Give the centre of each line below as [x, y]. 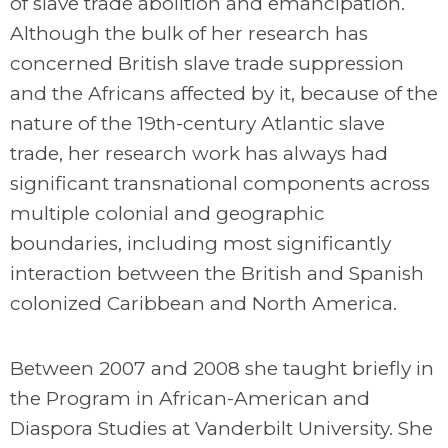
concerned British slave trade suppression [207, 63]
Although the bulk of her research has [189, 33]
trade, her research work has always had [199, 153]
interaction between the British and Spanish [217, 273]
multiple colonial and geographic [167, 213]
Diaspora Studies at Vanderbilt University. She [221, 428]
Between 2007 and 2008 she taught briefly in [222, 368]
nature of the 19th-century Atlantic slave [197, 123]
